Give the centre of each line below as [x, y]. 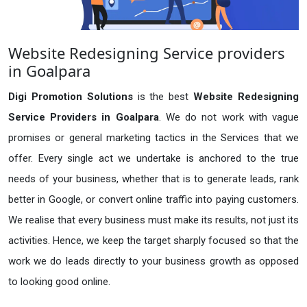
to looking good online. [59, 282]
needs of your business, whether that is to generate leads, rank [153, 179]
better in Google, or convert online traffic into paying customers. [153, 200]
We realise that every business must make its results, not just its [153, 220]
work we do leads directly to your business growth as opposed [153, 261]
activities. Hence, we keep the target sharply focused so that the [153, 241]
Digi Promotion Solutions [73, 97]
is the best [165, 97]
